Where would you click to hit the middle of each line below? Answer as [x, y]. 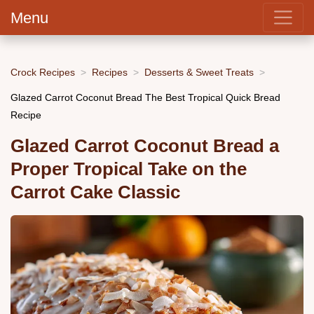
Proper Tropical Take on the [129, 169]
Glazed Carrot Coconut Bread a [145, 146]
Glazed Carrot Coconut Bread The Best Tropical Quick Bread [145, 97]
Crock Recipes [43, 72]
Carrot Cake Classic [95, 192]
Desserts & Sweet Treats [199, 72]
